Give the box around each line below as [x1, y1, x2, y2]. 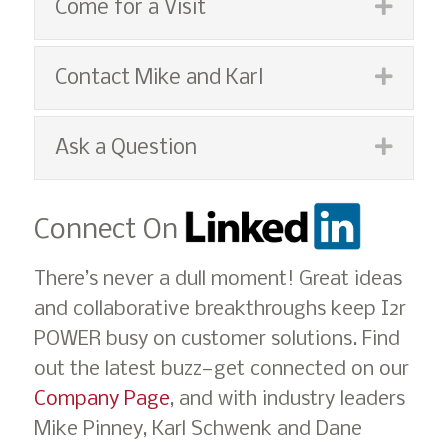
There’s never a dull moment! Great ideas [34, 268, 402, 290]
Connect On [34, 215, 185, 245]
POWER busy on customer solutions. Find [34, 328, 400, 350]
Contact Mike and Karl [55, 67, 263, 90]
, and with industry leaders [170, 388, 405, 410]
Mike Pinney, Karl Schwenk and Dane [34, 418, 362, 440]
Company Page [34, 388, 170, 410]
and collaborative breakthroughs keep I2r [34, 298, 406, 320]
